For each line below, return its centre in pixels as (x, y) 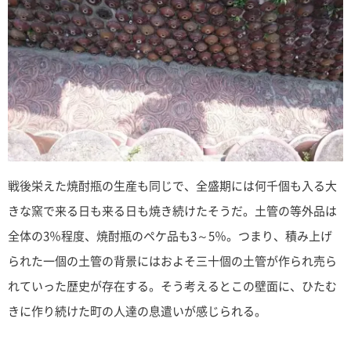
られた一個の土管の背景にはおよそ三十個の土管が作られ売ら (172, 261)
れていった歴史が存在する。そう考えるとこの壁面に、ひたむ (172, 286)
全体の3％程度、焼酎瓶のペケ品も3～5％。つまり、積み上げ (170, 235)
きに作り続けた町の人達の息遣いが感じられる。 (137, 311)
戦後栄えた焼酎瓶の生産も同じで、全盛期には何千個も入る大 (172, 185)
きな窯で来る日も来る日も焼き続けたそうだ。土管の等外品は (172, 210)
